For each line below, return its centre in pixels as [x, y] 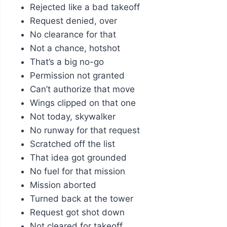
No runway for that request [85, 130]
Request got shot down [77, 212]
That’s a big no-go [67, 62]
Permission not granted [77, 75]
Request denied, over [73, 21]
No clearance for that [73, 34]
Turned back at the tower [81, 198]
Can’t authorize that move [82, 89]
